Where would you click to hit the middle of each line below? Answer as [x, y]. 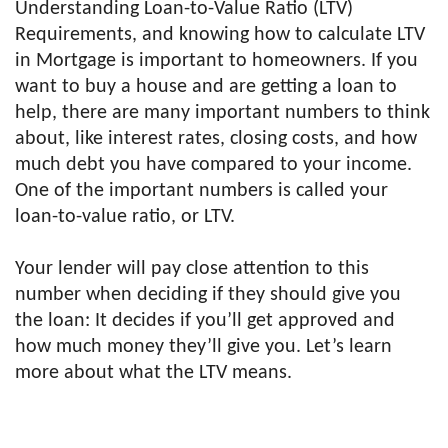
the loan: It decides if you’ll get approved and [205, 321]
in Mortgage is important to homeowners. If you [216, 61]
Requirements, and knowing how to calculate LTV [220, 35]
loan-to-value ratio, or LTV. [125, 217]
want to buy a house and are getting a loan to [206, 87]
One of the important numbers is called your [201, 191]
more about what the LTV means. [153, 373]
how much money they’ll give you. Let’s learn [203, 347]
